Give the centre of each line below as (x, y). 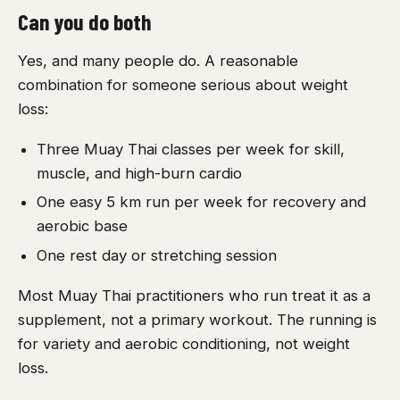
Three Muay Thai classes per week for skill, (190, 149)
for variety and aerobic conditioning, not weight (184, 343)
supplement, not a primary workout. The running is (197, 319)
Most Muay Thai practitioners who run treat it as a (194, 295)
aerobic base (82, 226)
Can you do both (84, 21)
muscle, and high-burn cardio (139, 173)
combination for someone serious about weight (183, 85)
